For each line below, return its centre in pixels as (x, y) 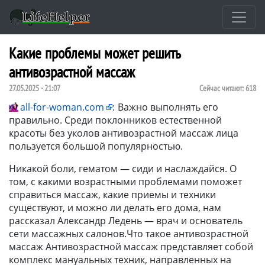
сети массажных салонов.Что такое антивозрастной (129, 233)
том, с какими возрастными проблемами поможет (125, 181)
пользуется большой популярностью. (96, 146)
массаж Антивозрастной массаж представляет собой (131, 246)
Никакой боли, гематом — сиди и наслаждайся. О (123, 168)
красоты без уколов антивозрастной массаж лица (124, 133)
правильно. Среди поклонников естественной (115, 120)
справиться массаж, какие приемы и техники (112, 194)
